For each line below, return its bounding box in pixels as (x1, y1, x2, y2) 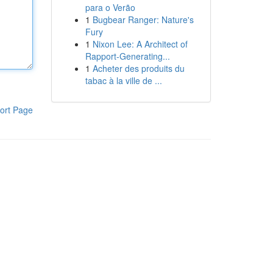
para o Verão (85, 1, 135, 13)
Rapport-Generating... (85, 50, 170, 62)
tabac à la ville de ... (85, 74, 162, 87)
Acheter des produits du (92, 62, 185, 74)
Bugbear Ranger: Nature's (92, 13, 194, 26)
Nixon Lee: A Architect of (92, 38, 188, 50)
